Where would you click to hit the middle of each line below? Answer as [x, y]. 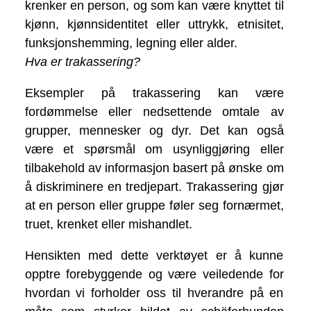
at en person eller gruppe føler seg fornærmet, [154, 206]
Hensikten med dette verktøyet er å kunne [154, 256]
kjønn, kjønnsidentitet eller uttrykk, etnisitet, [154, 25]
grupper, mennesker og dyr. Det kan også [154, 131]
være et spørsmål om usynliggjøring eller [154, 150]
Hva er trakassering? [82, 62]
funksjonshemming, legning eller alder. [131, 43]
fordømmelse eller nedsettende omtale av [154, 112]
